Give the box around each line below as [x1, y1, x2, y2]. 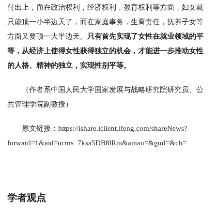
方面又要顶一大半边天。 [7, 32, 87, 40]
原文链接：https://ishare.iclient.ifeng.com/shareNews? [22, 124, 187, 132]
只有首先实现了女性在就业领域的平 [87, 32, 203, 40]
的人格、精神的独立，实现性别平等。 [7, 61, 131, 69]
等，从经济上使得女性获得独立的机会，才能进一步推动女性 [7, 46, 203, 55]
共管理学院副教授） [7, 100, 73, 108]
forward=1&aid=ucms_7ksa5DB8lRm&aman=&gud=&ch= [7, 139, 186, 147]
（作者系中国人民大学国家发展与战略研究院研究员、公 [22, 85, 203, 93]
